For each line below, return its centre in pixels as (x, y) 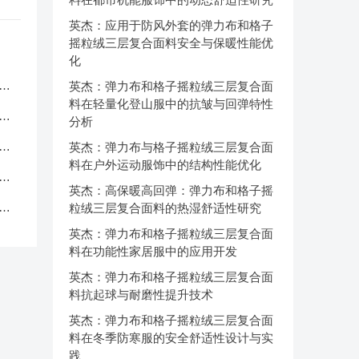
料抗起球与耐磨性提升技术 (141, 294)
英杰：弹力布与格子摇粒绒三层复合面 (171, 147)
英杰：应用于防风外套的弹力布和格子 (171, 25)
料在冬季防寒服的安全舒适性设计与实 (171, 338)
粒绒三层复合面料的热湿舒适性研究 (165, 208)
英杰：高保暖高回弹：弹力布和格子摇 (171, 190)
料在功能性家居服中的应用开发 (153, 251)
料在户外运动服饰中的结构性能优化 (165, 165)
